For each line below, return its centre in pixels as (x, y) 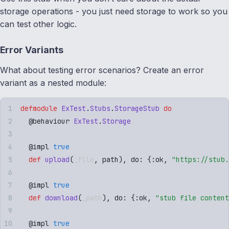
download (59, 198)
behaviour (51, 121)
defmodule (39, 108)
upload (55, 159)
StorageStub (137, 108)
